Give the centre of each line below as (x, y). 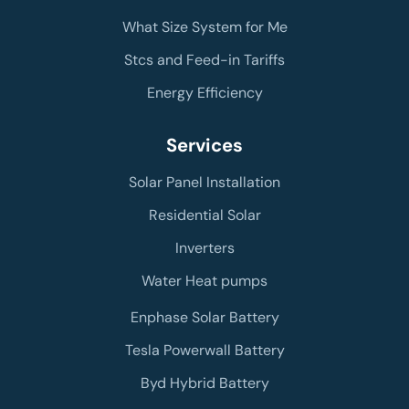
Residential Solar (204, 215)
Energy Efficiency (204, 92)
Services (204, 145)
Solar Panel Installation (204, 182)
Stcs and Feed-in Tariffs (204, 59)
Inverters (204, 247)
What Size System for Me (204, 26)
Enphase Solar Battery (204, 317)
